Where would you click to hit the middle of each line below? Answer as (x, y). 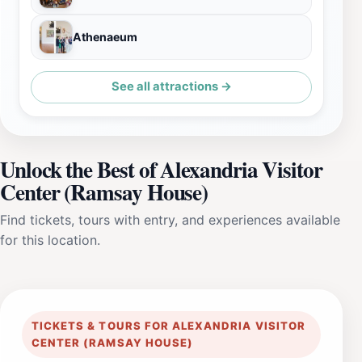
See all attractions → (171, 87)
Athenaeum (105, 36)
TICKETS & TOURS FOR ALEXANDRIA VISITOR (168, 325)
